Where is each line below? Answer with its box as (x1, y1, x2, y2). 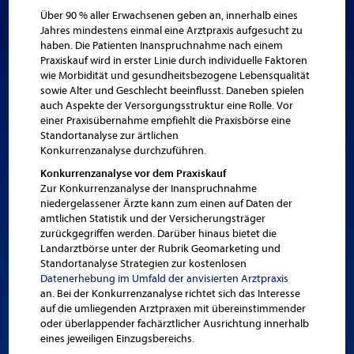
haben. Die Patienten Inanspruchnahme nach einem (40, 39, 284, 52)
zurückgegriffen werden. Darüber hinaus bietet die (40, 227, 277, 240)
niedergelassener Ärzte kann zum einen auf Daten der (40, 197, 293, 210)
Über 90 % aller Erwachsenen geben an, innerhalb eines (40, 9, 299, 22)
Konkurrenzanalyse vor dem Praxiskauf (40, 167, 227, 180)
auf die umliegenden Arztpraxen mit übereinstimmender (40, 302, 307, 315)
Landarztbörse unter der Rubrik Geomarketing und (40, 242, 281, 255)
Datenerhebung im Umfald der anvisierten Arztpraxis (40, 272, 289, 285)
